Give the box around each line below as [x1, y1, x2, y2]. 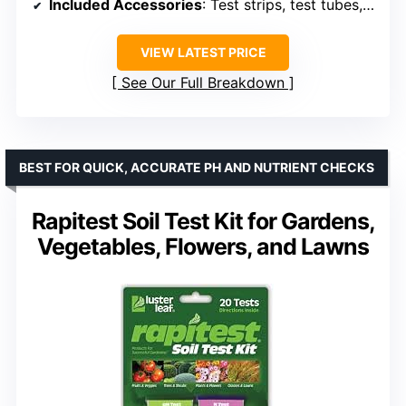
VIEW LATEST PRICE [140, 43, 266, 60]
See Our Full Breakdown [121, 72, 285, 92]
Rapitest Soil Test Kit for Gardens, [31, 207, 375, 235]
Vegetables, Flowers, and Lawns [37, 232, 369, 260]
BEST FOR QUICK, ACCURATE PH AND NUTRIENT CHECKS [19, 159, 374, 175]
